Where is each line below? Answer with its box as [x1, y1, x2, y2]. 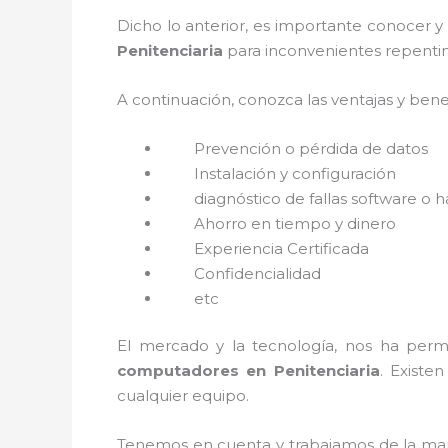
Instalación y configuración [194, 163, 400, 183]
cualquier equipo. [117, 386, 249, 405]
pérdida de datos [299, 138, 432, 158]
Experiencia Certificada [194, 238, 369, 258]
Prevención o [162, 138, 299, 158]
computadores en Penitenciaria [117, 361, 380, 380]
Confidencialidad [194, 263, 325, 283]
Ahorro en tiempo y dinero [194, 213, 396, 233]
